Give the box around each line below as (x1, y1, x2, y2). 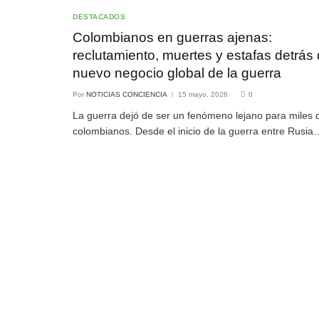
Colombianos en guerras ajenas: (73, 30, 272, 46)
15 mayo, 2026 (178, 90, 228, 99)
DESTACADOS (73, 13, 125, 21)
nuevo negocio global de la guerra (73, 66, 281, 81)
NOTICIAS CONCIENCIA (86, 90, 167, 99)
